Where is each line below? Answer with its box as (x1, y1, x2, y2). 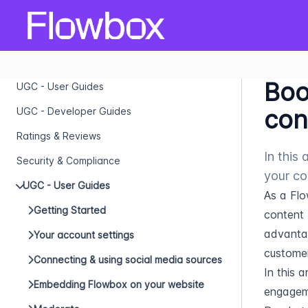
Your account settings (34, 229, 134, 241)
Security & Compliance (16, 155, 120, 166)
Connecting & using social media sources (34, 254, 222, 265)
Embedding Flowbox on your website (34, 278, 204, 290)
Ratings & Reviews (16, 130, 101, 142)
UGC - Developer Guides (16, 105, 131, 117)
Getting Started (34, 204, 106, 216)
